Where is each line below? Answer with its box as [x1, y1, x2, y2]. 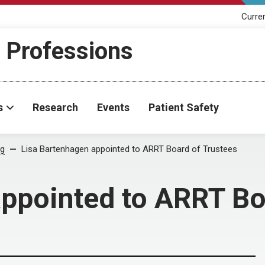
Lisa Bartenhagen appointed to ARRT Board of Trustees [21, 144, 237, 154]
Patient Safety [148, 101, 219, 114]
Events [97, 101, 130, 114]
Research [33, 101, 78, 114]
